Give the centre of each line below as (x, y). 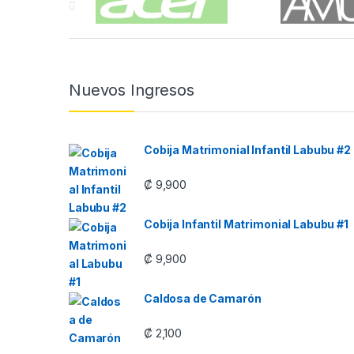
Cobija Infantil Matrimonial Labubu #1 (246, 224)
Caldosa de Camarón (203, 298)
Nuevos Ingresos (132, 90)
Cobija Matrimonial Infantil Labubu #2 (247, 149)
